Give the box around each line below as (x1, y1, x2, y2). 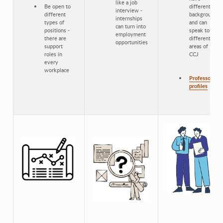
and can (189, 18, 207, 26)
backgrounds (189, 10, 220, 18)
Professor (189, 74, 213, 82)
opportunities (115, 38, 148, 46)
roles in (44, 50, 62, 58)
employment (115, 30, 146, 38)
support (44, 42, 63, 50)
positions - (44, 26, 70, 34)
